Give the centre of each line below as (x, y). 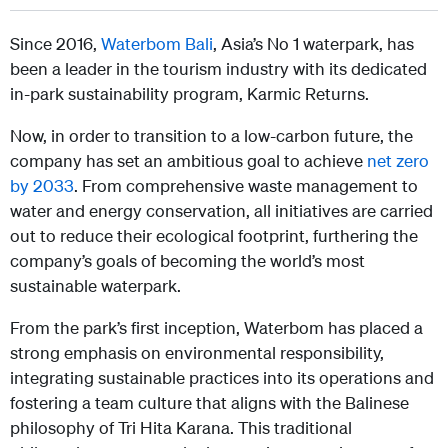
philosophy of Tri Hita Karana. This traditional (181, 427)
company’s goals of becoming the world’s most (187, 260)
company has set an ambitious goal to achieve (188, 160)
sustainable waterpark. (95, 285)
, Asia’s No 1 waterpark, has (313, 43)
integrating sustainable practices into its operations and (222, 377)
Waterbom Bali (157, 43)
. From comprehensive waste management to (246, 185)
